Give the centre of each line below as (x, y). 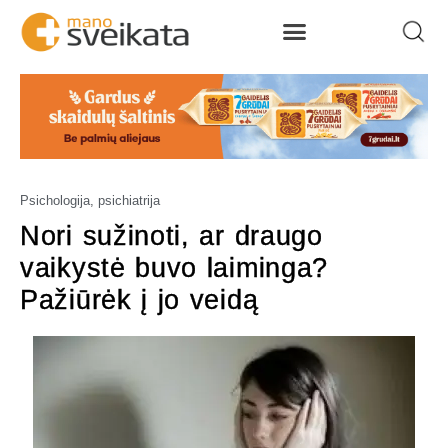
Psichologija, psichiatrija (90, 200)
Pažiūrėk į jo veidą (139, 299)
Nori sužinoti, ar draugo (171, 235)
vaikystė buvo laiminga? (174, 267)
